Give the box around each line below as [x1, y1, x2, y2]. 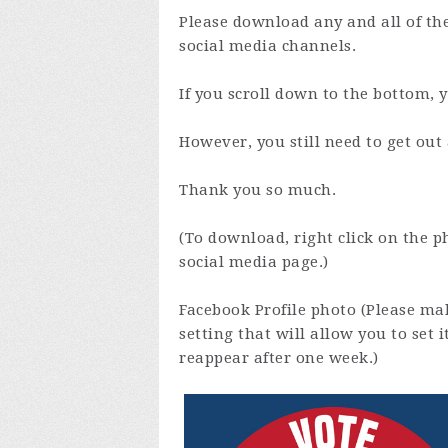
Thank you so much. [179, 181, 341, 199]
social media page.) [179, 253, 329, 271]
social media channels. [179, 37, 356, 55]
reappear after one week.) [179, 349, 379, 367]
